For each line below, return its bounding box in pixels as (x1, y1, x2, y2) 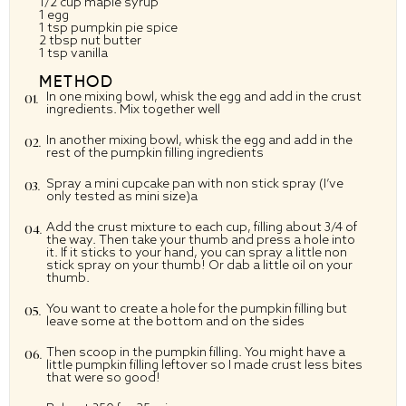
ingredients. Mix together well (46, 100, 220, 117)
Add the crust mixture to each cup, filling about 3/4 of (46, 217, 357, 235)
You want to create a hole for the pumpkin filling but (46, 299, 347, 316)
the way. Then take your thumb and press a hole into (46, 230, 355, 247)
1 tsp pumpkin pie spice (39, 18, 178, 35)
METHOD (39, 71, 113, 91)
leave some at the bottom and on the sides (46, 312, 304, 329)
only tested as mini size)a (46, 187, 198, 204)
